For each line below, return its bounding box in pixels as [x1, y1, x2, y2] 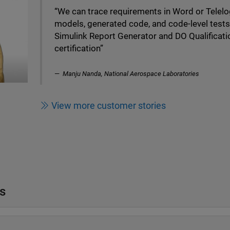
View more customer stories [51, 100, 166, 111]
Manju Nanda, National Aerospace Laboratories [62, 69, 199, 78]
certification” [54, 43, 103, 53]
